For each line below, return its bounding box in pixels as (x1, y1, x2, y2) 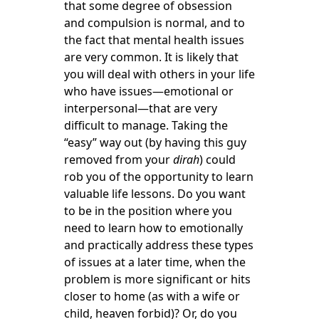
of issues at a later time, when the (63, 254, 246, 270)
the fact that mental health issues (63, 32, 244, 48)
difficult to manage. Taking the (63, 117, 228, 133)
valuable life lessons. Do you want (63, 186, 246, 202)
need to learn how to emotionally (63, 220, 243, 236)
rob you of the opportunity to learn (63, 169, 253, 184)
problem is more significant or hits (63, 271, 251, 287)
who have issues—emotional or (63, 83, 234, 99)
